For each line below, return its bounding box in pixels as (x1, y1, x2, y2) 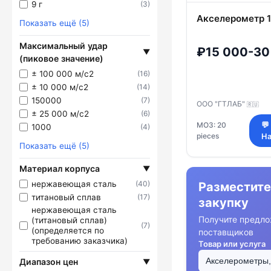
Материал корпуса (19, 163, 100, 174)
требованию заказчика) (31, 236, 128, 246)
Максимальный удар (19, 41, 108, 51)
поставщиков (198, 226, 253, 237)
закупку (198, 195, 249, 210)
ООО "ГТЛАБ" (197, 99, 247, 108)
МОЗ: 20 (197, 120, 226, 129)
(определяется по (31, 226, 104, 235)
